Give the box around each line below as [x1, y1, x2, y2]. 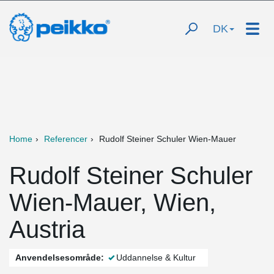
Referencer [44, 134, 87, 144]
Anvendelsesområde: [15, 253, 104, 262]
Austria [9, 216, 85, 243]
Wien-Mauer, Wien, [9, 189, 216, 216]
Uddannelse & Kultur [116, 253, 196, 262]
